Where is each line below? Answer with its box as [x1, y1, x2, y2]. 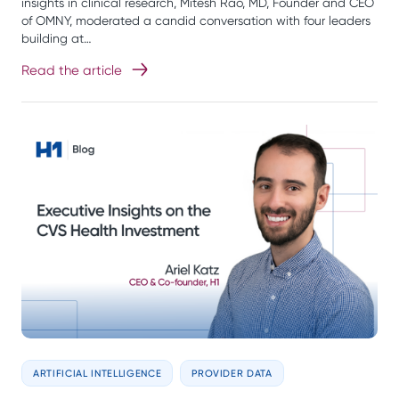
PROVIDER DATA [191, 367, 273, 380]
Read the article [21, 62, 122, 79]
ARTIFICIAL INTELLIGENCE [33, 367, 162, 380]
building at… [21, 31, 92, 46]
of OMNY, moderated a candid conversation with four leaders [21, 13, 370, 28]
